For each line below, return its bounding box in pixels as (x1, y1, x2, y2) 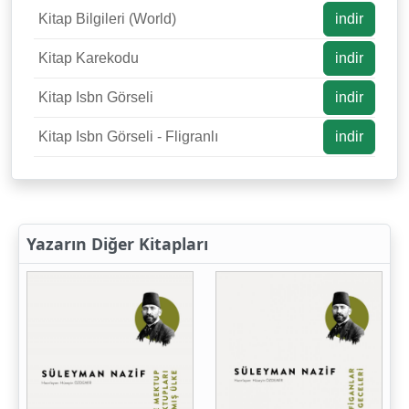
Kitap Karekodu (38, 49, 139, 66)
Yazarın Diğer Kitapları (26, 232, 208, 255)
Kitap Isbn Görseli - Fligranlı (38, 128, 218, 144)
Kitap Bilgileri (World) (38, 10, 176, 26)
